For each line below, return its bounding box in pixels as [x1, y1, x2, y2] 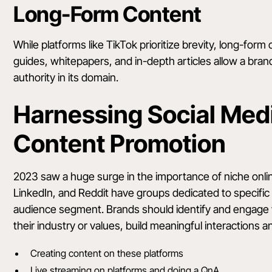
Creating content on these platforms [30, 247, 184, 260]
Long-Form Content [13, 1, 202, 27]
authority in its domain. [13, 71, 119, 84]
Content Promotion [13, 129, 226, 159]
